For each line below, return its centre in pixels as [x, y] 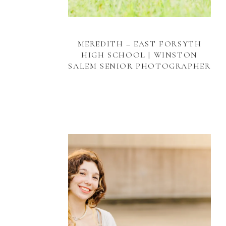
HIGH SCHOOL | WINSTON [139, 55]
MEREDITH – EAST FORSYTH [139, 44]
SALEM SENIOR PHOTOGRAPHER [139, 66]
